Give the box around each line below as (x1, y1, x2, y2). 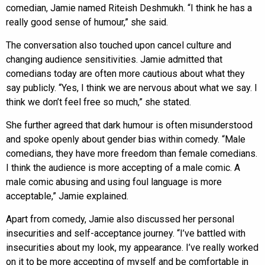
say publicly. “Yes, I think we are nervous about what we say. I (6, 82, 257, 93)
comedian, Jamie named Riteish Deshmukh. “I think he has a (6, 2, 252, 14)
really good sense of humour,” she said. (6, 16, 168, 28)
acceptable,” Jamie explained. (6, 190, 128, 202)
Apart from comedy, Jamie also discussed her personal (6, 213, 234, 225)
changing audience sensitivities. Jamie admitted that (6, 53, 222, 65)
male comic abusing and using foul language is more (6, 176, 222, 188)
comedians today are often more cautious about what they (6, 67, 245, 79)
